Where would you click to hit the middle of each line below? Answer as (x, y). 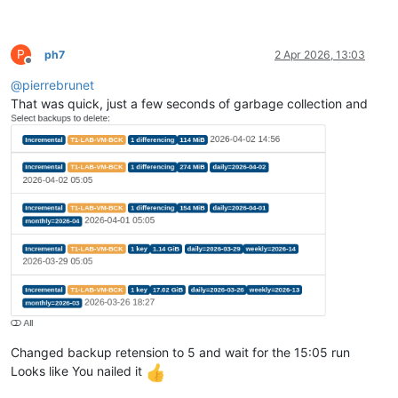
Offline (44, 68)
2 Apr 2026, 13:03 (320, 55)
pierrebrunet (58, 85)
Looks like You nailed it (78, 371)
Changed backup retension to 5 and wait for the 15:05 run (180, 353)
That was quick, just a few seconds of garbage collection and (189, 104)
